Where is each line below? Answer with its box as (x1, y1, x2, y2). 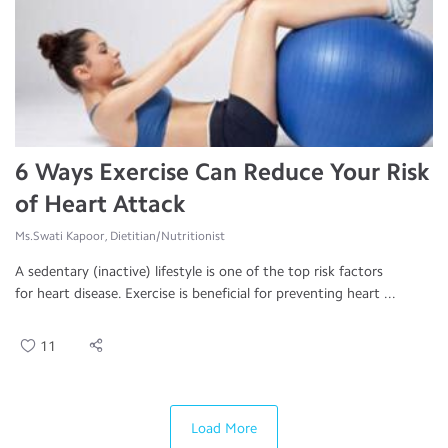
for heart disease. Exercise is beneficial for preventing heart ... (15, 285, 396, 302)
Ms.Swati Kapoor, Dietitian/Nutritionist (15, 229, 225, 243)
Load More (191, 420, 257, 437)
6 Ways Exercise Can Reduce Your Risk (15, 157, 429, 186)
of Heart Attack (15, 189, 185, 218)
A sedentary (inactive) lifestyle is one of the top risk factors (15, 263, 383, 280)
